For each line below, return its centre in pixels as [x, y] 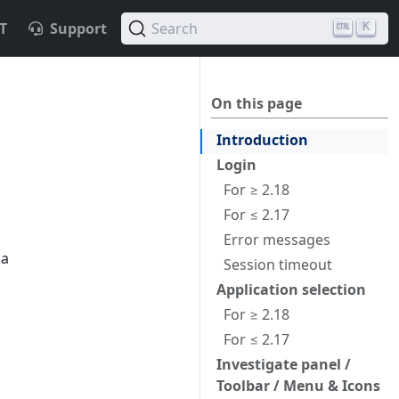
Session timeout [278, 265]
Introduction [262, 140]
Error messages [277, 240]
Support [78, 28]
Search [175, 28]
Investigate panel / [284, 364]
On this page [256, 103]
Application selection [291, 289]
